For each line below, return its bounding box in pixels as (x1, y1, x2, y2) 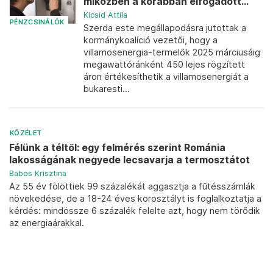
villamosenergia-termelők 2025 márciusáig (83, 47, 260, 57)
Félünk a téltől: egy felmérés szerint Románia (9, 142, 225, 154)
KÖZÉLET (10, 129, 42, 137)
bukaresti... (83, 83, 130, 94)
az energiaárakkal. (9, 218, 84, 228)
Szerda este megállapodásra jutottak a (83, 23, 246, 33)
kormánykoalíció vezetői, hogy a (83, 35, 218, 45)
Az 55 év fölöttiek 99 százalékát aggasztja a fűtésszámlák (9, 181, 255, 191)
